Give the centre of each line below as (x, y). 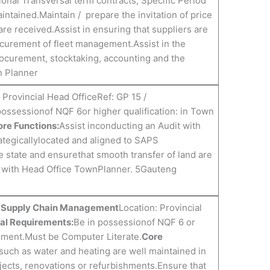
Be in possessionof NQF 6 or (134, 222)
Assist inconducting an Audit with (130, 126)
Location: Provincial (160, 208)
